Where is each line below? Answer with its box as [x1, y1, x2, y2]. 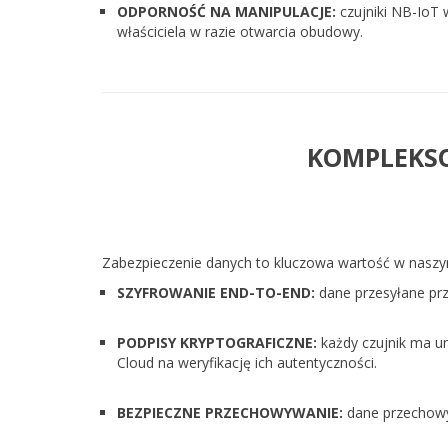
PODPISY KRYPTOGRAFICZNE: [117, 333, 317, 352]
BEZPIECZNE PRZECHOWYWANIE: [117, 403, 343, 422]
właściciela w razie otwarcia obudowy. [117, 22, 363, 41]
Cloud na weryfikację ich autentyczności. [117, 353, 377, 372]
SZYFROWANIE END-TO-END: [117, 283, 315, 302]
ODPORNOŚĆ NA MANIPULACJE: [117, 2, 336, 21]
